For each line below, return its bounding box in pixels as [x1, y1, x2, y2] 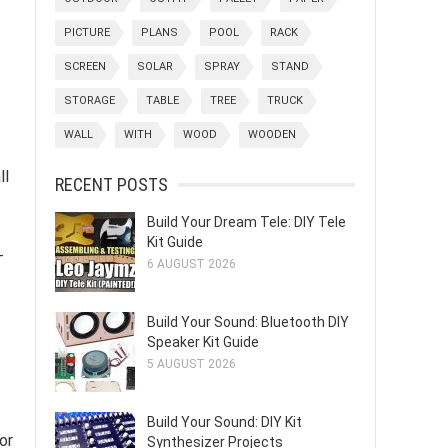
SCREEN [64, 60, 106, 73]
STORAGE [64, 94, 115, 107]
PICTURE [64, 26, 110, 39]
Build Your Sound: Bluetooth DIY [147, 314, 349, 330]
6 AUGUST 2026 [147, 257, 236, 271]
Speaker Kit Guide [147, 334, 259, 350]
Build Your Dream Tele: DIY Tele [147, 214, 346, 230]
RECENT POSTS [55, 174, 168, 195]
